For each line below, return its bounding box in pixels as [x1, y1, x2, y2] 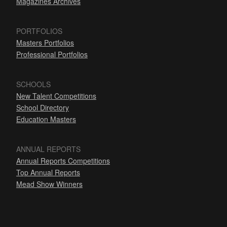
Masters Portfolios [16, 37, 74, 48]
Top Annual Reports [16, 167, 80, 178]
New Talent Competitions [16, 91, 96, 101]
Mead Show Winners [16, 179, 83, 190]
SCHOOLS [16, 79, 51, 90]
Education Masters [16, 114, 76, 125]
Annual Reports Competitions [16, 156, 110, 166]
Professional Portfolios [16, 49, 88, 60]
